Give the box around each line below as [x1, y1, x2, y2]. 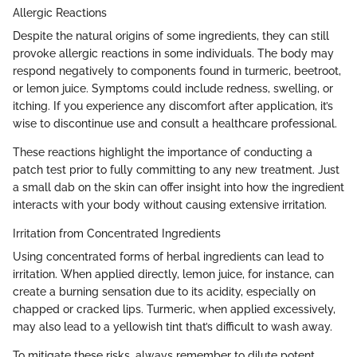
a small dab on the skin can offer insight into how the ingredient [13, 180, 344, 194]
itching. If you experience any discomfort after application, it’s [13, 99, 333, 112]
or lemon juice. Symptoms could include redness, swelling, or [13, 81, 333, 95]
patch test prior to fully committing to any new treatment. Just [13, 163, 339, 176]
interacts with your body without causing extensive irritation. [13, 198, 327, 211]
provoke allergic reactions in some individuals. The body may [13, 46, 334, 60]
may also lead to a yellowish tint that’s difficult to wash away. [13, 320, 332, 333]
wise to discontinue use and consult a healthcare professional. [13, 116, 337, 130]
